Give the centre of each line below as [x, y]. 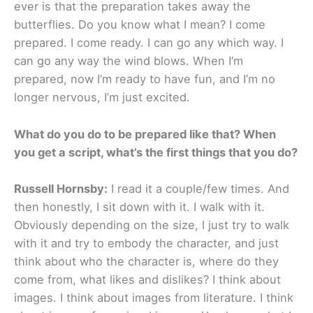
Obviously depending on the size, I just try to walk [152, 225]
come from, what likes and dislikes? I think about [147, 279]
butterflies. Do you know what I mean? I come [140, 25]
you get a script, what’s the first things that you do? [156, 152]
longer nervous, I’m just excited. [102, 97]
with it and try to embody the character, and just [146, 243]
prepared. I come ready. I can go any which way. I [149, 43]
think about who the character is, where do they [146, 261]
